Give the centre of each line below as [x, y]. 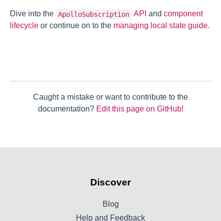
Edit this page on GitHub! [140, 109]
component [183, 14]
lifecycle [24, 26]
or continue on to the [76, 26]
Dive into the [33, 14]
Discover [110, 183]
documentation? [67, 109]
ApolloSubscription [94, 14]
